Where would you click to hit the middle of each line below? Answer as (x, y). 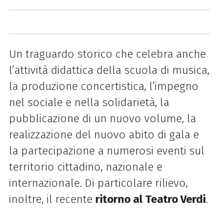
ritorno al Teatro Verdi (150, 199)
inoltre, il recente (52, 199)
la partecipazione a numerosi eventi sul (106, 151)
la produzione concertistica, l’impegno (103, 87)
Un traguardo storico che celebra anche (107, 54)
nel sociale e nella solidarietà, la (89, 103)
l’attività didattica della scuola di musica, (109, 70)
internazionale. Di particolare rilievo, (98, 183)
